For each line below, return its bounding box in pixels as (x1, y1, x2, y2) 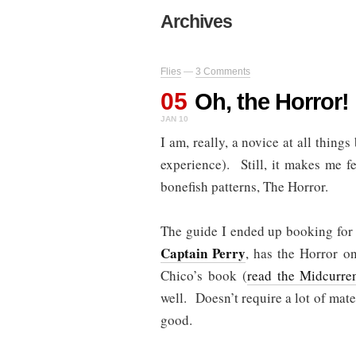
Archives (161, 11, 232, 33)
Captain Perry (161, 243, 246, 264)
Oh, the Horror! (195, 89, 349, 115)
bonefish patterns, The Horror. (161, 177, 328, 196)
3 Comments (195, 66, 250, 78)
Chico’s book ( (161, 266, 247, 285)
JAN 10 (161, 114, 188, 124)
